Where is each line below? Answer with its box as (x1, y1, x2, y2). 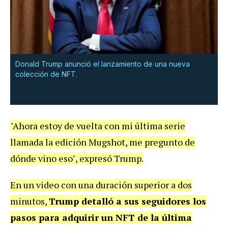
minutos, (10, 194, 49, 207)
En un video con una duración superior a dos (10, 178, 192, 191)
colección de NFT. (15, 69, 77, 78)
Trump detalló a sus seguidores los (49, 194, 206, 207)
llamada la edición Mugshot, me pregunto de (10, 135, 195, 148)
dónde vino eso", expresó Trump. (10, 152, 144, 164)
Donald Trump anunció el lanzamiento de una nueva (15, 59, 190, 68)
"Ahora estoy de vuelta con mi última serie (10, 119, 185, 132)
